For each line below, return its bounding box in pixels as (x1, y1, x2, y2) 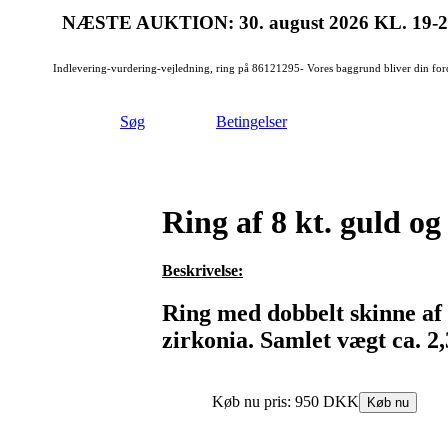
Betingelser (216, 113, 287, 130)
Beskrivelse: (162, 262, 243, 280)
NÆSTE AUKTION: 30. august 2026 (62, 12, 374, 33)
